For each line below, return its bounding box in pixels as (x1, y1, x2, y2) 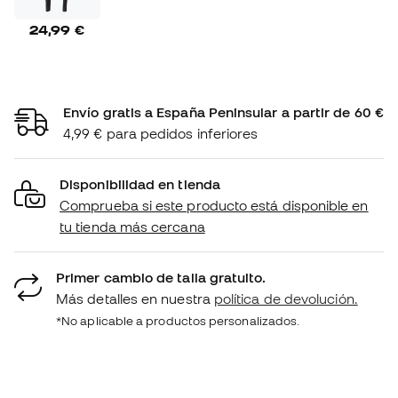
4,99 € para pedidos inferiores (63, 124, 259, 141)
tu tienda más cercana (60, 218, 205, 235)
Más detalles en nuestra (56, 290, 214, 306)
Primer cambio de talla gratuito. (56, 268, 267, 285)
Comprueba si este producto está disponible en (60, 196, 369, 213)
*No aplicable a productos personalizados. (56, 313, 300, 328)
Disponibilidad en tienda (60, 175, 220, 192)
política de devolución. (213, 290, 358, 306)
